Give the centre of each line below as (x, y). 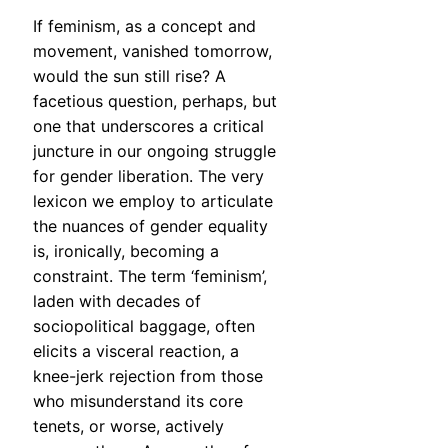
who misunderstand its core (138, 401)
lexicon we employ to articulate (153, 201)
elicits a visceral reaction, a (136, 351)
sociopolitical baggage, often (144, 326)
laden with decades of (117, 301)
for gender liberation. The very (148, 176)
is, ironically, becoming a (126, 251)
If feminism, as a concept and (144, 26)
